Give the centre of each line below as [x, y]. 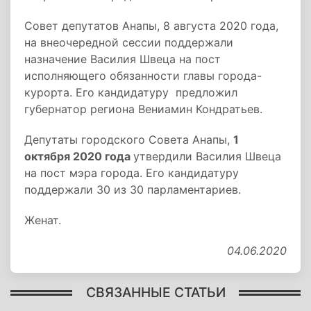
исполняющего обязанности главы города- [143, 76]
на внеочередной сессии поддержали [129, 42]
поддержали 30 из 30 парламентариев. [133, 190]
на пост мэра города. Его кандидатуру [132, 173]
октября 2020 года [79, 156]
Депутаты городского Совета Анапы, [129, 140]
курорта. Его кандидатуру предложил [131, 92]
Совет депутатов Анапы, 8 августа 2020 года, [151, 26]
